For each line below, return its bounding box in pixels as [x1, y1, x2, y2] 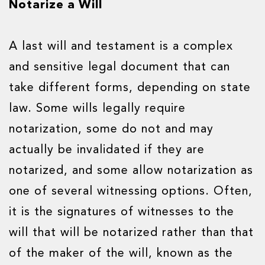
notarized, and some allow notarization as [9, 165, 253, 177]
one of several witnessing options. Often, [9, 186, 253, 198]
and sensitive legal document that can [9, 62, 230, 73]
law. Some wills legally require [9, 103, 186, 115]
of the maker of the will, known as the [9, 248, 233, 260]
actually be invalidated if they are [9, 144, 205, 156]
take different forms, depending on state [9, 82, 251, 94]
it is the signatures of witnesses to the [9, 206, 234, 218]
